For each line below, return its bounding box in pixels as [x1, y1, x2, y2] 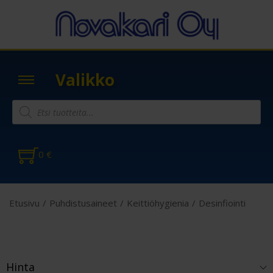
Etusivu [9, 197, 40, 210]
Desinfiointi [199, 197, 246, 210]
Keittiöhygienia [127, 197, 189, 210]
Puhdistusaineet [49, 197, 117, 210]
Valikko [55, 68, 115, 91]
